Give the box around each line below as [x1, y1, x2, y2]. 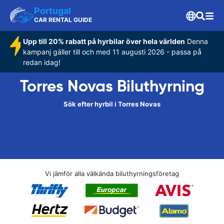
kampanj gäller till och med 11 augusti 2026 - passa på [22, 47, 201, 56]
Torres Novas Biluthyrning [19, 76, 204, 96]
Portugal [34, 5, 71, 16]
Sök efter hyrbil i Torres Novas [63, 100, 160, 108]
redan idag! [22, 58, 60, 66]
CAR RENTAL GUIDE [34, 16, 92, 23]
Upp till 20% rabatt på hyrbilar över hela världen [22, 37, 185, 45]
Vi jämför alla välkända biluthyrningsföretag [45, 169, 179, 177]
